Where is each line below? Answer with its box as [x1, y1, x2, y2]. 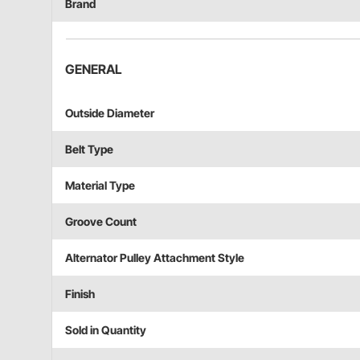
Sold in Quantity [65, 322, 146, 337]
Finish [65, 286, 95, 301]
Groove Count [65, 214, 137, 228]
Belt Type [65, 141, 113, 156]
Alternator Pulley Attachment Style [65, 250, 244, 264]
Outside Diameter [65, 105, 154, 120]
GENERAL [65, 60, 122, 77]
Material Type [65, 178, 135, 192]
